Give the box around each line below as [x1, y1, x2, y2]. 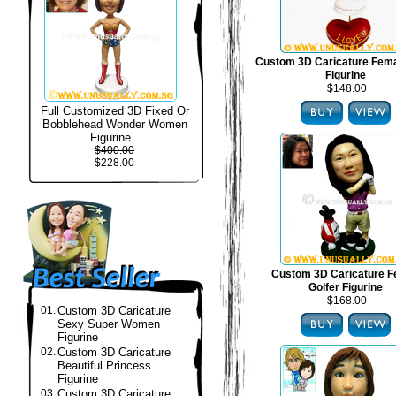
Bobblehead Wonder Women [42, 118, 187, 131]
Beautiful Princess [57, 359, 151, 372]
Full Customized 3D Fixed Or [40, 104, 189, 118]
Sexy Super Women [57, 317, 160, 331]
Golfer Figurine [308, 281, 383, 293]
